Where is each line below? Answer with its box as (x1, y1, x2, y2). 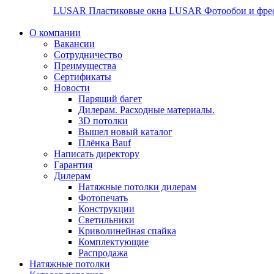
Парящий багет (78, 94, 142, 104)
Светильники (78, 215, 135, 225)
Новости (54, 83, 90, 93)
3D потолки (78, 116, 128, 126)
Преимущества (54, 61, 116, 71)
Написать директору (54, 149, 139, 159)
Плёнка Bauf (78, 138, 131, 148)
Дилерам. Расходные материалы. (78, 105, 215, 115)
